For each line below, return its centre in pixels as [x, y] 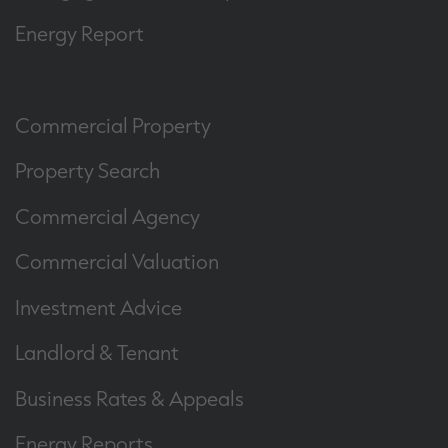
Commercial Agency [107, 215]
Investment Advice [98, 306]
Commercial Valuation [117, 261]
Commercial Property [113, 124]
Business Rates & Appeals [129, 397]
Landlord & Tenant [97, 352]
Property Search [87, 170]
